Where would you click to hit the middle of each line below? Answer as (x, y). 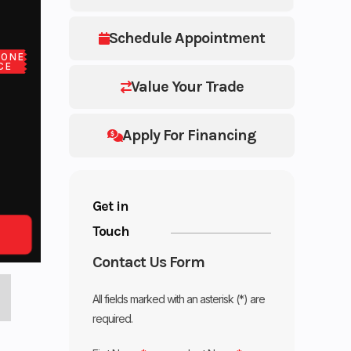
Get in (111, 206)
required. (113, 318)
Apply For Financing (190, 135)
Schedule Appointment (187, 38)
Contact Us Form (149, 262)
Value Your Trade (187, 86)
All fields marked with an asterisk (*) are (179, 299)
